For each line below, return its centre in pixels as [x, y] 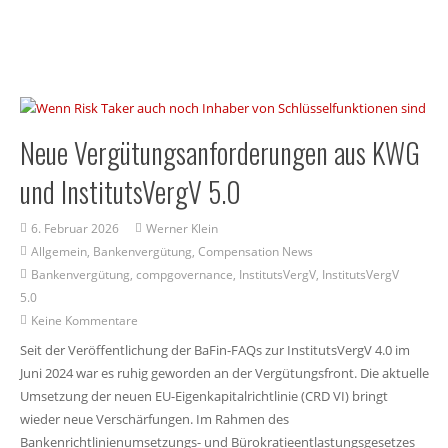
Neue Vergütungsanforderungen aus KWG [219, 152]
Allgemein [59, 251]
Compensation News [256, 251]
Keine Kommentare [85, 320]
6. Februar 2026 [75, 228]
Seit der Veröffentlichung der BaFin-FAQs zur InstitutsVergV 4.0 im [214, 349]
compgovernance [185, 274]
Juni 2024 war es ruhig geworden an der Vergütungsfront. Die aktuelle [224, 372]
